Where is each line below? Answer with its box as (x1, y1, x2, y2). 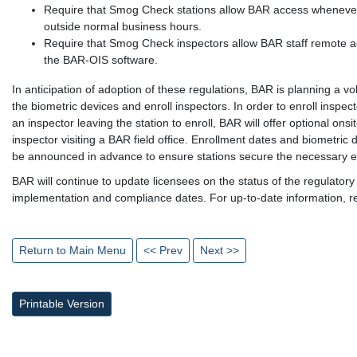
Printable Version (19, 297, 104, 310)
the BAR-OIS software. (44, 53, 158, 66)
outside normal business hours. (44, 20, 202, 33)
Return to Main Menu (19, 244, 126, 257)
